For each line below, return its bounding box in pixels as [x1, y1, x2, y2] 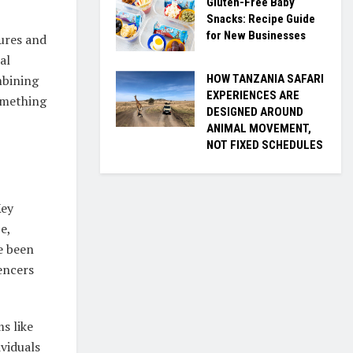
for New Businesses [206, 28, 306, 43]
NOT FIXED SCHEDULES [206, 137, 323, 152]
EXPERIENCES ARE [206, 87, 299, 102]
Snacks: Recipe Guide [206, 12, 315, 26]
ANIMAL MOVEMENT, [206, 121, 311, 136]
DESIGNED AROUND [206, 104, 303, 119]
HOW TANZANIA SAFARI [206, 71, 324, 86]
